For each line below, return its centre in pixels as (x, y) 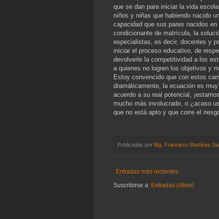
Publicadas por (136, 144)
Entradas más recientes (147, 172)
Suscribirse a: (132, 186)
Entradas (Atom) (173, 186)
